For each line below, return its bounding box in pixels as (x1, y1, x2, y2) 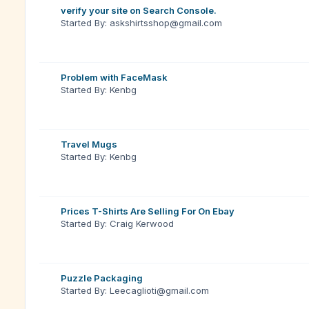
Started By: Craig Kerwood (61, 218, 174, 229)
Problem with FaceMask (61, 72, 168, 83)
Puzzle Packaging (61, 272, 143, 283)
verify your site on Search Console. (61, 5, 217, 16)
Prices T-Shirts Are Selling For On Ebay (61, 206, 235, 217)
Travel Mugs (61, 139, 117, 150)
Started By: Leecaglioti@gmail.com (61, 285, 209, 296)
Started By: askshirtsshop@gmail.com (61, 17, 222, 28)
